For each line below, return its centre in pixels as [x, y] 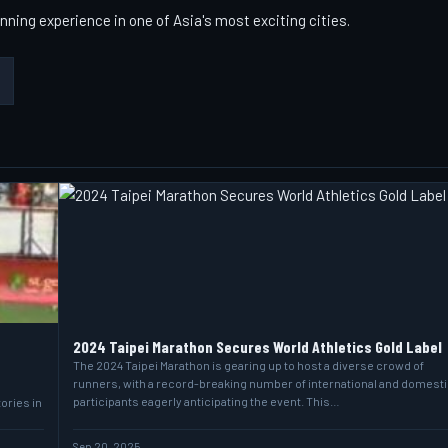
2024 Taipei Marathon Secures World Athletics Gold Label [257, 346]
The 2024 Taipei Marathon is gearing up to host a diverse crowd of [248, 365]
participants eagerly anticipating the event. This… [206, 401]
